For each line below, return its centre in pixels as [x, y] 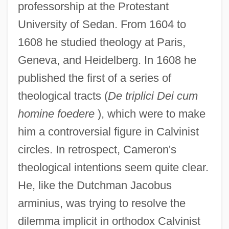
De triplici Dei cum [153, 96]
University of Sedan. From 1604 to [102, 24]
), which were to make [150, 113]
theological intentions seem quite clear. [113, 167]
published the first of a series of [94, 78]
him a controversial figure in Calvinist [108, 131]
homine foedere [56, 113]
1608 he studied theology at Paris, [101, 42]
